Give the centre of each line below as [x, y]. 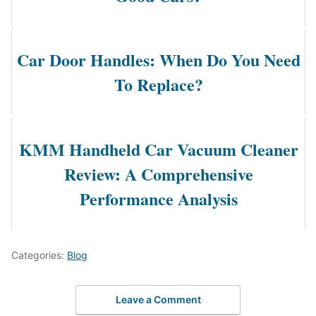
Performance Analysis [158, 199]
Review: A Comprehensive [158, 174]
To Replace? [158, 85]
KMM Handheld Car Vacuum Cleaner [158, 150]
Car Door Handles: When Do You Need [158, 60]
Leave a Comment [158, 299]
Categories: [39, 255]
